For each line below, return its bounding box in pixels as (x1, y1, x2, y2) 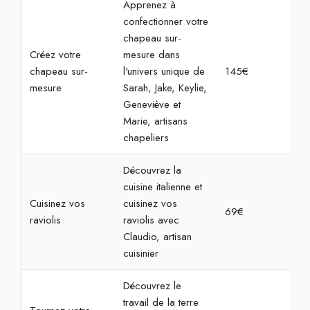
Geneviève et (122, 97, 181, 112)
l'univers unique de (122, 64, 205, 79)
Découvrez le (122, 278, 181, 293)
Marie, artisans (122, 113, 188, 129)
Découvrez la (122, 163, 181, 178)
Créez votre (29, 47, 81, 62)
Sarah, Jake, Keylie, (122, 80, 207, 95)
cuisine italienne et (122, 179, 202, 194)
